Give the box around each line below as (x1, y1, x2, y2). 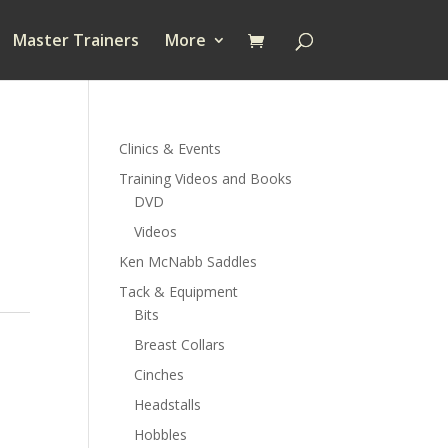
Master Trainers (12, 29, 139, 51)
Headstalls (134, 395, 202, 414)
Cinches (134, 365, 185, 384)
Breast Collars (134, 335, 226, 354)
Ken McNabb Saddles (119, 252, 258, 271)
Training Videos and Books (119, 169, 293, 188)
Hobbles (134, 425, 188, 444)
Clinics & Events (119, 139, 222, 158)
